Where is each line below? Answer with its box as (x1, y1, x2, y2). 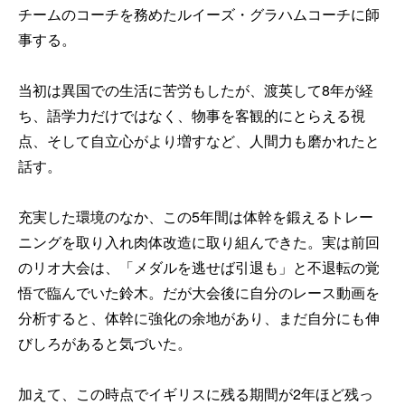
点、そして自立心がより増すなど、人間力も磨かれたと (18, 129, 380, 151)
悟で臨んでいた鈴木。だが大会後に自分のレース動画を (18, 281, 380, 303)
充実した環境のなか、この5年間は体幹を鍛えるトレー (18, 205, 373, 227)
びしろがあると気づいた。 (18, 332, 192, 353)
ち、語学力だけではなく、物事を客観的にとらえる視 (18, 104, 365, 126)
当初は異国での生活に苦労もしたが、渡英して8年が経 (18, 79, 373, 100)
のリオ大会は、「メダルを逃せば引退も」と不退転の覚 (18, 256, 380, 278)
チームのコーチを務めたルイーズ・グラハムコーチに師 (18, 3, 380, 24)
